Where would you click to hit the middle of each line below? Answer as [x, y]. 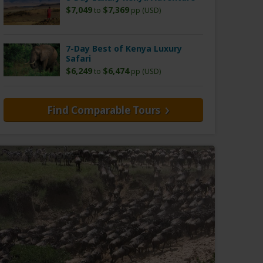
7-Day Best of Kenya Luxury [124, 49]
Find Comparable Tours [103, 110]
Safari [78, 59]
